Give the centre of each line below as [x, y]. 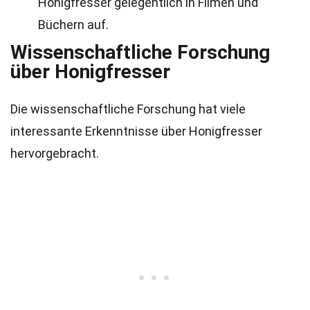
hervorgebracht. [55, 153]
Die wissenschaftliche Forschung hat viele [128, 109]
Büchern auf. [73, 25]
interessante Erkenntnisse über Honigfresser [136, 131]
